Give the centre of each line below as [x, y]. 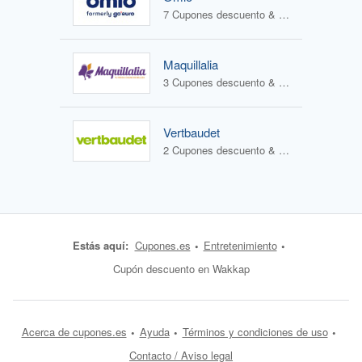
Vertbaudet [192, 133]
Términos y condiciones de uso [255, 332]
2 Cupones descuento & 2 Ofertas [284, 150]
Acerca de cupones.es [74, 332]
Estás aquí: [100, 245]
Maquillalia [191, 65]
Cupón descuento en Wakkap [181, 269]
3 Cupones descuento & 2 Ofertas [284, 82]
